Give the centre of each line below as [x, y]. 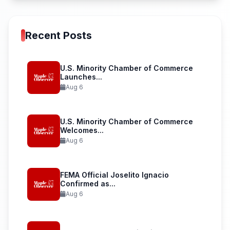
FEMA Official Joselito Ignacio [114, 175]
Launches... [81, 77]
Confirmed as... [88, 184]
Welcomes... [82, 130]
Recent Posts [59, 35]
